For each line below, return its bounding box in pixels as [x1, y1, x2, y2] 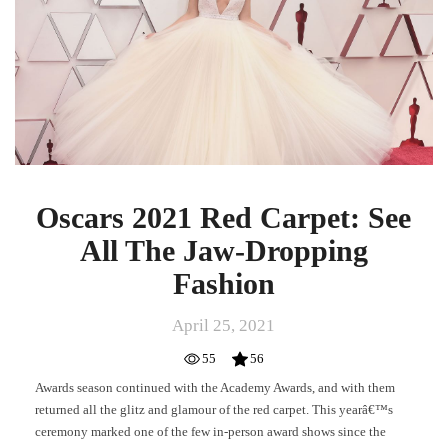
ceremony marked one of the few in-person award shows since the [35, 424, 386, 440]
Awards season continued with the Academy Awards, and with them [35, 380, 395, 396]
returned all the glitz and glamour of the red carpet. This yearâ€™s [35, 402, 393, 418]
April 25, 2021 [172, 316, 276, 336]
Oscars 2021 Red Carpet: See [36, 201, 412, 235]
